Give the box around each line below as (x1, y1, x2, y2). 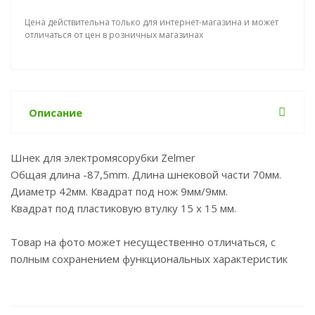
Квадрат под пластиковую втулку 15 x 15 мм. (11, 201, 236, 215)
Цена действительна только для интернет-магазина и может (25, 16, 278, 28)
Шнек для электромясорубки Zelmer (11, 150, 195, 165)
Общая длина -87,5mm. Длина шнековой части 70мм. (11, 167, 281, 181)
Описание (29, 105, 82, 120)
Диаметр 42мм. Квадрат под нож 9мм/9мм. (11, 184, 228, 198)
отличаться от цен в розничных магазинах (25, 29, 203, 41)
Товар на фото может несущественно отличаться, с (11, 235, 276, 249)
